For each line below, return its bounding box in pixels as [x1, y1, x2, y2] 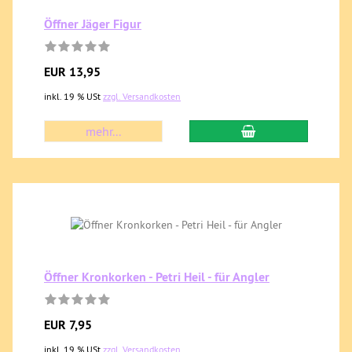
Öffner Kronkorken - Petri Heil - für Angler [44, 269, 269, 285]
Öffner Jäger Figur [44, 16, 141, 32]
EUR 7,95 [44, 317, 92, 333]
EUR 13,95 [44, 64, 101, 80]
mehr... [86, 123, 122, 139]
